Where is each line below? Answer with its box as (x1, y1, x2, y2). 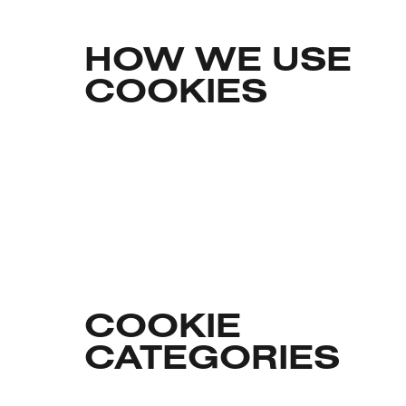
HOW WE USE (83, 47, 352, 78)
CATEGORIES (83, 345, 340, 376)
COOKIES (83, 79, 267, 110)
